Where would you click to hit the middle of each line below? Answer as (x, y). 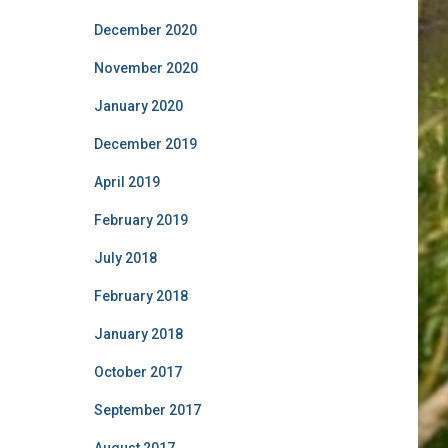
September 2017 (147, 410)
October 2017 (137, 372)
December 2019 (145, 144)
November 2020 (145, 68)
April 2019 (126, 182)
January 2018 (138, 334)
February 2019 (140, 220)
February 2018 (140, 296)
